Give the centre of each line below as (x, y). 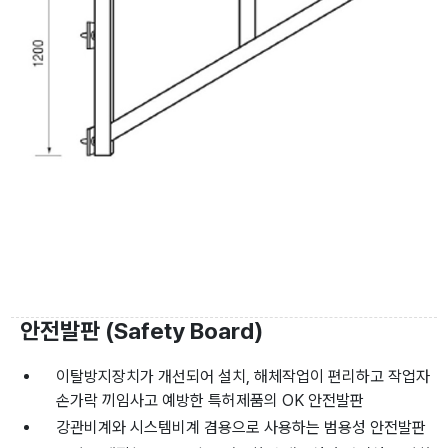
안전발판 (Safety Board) (142, 330)
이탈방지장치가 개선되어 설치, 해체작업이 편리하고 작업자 (243, 376)
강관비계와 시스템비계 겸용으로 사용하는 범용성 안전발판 (241, 427)
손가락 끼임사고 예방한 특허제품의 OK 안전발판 (210, 400)
